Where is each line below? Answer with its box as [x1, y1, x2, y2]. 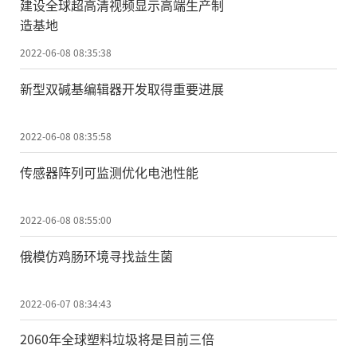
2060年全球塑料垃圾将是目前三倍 [20, 329, 214, 349]
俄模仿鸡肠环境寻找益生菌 [20, 245, 173, 265]
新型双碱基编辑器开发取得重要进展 [20, 78, 224, 98]
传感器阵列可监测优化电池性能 [20, 162, 198, 182]
